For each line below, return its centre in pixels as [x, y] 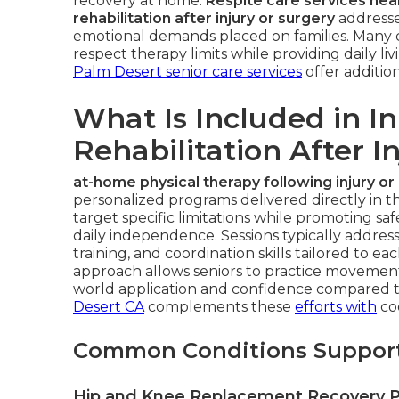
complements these [220, 307]
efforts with [336, 307]
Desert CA [109, 307]
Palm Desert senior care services [187, 72]
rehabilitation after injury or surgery [204, 18]
